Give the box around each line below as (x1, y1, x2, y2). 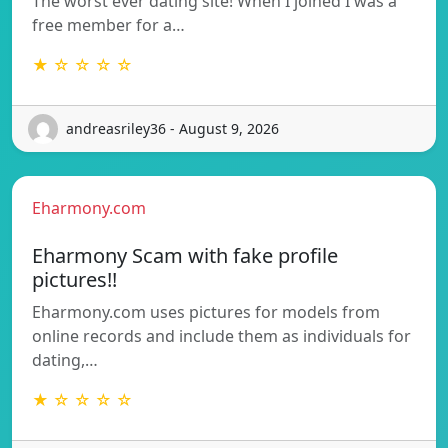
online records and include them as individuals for (32, 324, 411, 347)
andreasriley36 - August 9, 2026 (66, 119, 279, 139)
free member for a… (32, 13, 185, 36)
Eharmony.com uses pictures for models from (32, 300, 380, 323)
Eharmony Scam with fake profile (32, 241, 338, 269)
